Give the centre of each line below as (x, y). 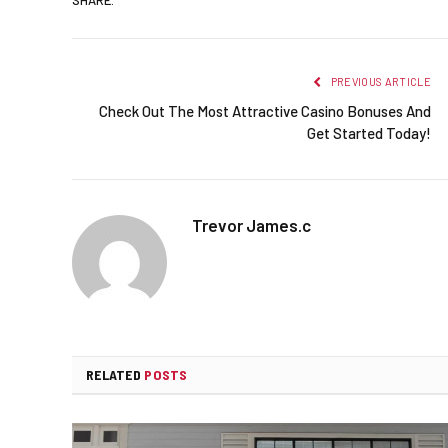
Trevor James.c (251, 225)
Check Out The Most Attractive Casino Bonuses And (265, 111)
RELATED (115, 375)
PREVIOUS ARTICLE (379, 82)
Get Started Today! (369, 133)
